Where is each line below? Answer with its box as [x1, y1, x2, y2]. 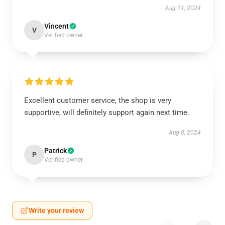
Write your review [29, 206, 84, 214]
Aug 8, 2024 [169, 129, 201, 136]
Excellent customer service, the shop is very [24, 96, 171, 105]
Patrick [44, 147, 67, 155]
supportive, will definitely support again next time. [24, 108, 189, 117]
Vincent [44, 22, 69, 30]
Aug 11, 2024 [165, 5, 201, 12]
